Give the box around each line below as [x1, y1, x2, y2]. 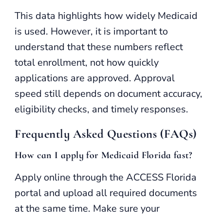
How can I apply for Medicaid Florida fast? [15, 149, 193, 161]
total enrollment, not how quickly [15, 55, 159, 69]
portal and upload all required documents [15, 186, 197, 200]
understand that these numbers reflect [15, 40, 183, 54]
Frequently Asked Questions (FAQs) [15, 126, 197, 141]
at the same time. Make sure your [15, 201, 160, 215]
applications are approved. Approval [15, 71, 175, 85]
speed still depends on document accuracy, [15, 87, 202, 100]
